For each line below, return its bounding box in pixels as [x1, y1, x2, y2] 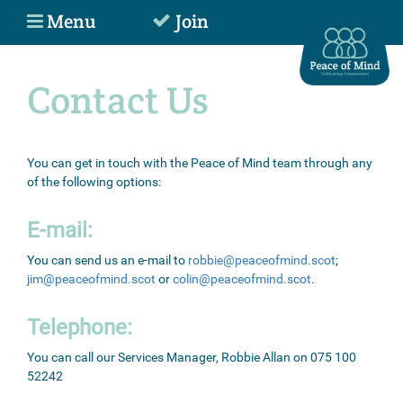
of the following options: [27, 175, 161, 189]
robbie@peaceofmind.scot [188, 253, 336, 267]
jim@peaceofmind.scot [27, 272, 156, 286]
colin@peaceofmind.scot [173, 272, 311, 286]
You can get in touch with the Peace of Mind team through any [27, 156, 372, 170]
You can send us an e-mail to [27, 253, 188, 267]
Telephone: [27, 315, 132, 340]
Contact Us [27, 76, 209, 124]
